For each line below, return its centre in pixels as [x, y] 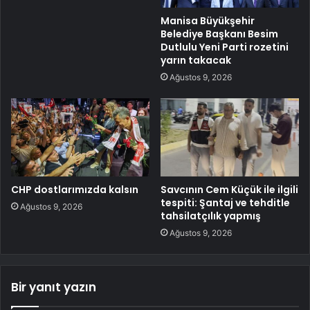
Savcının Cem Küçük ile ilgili [229, 190]
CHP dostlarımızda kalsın [75, 190]
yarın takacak [196, 61]
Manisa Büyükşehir [208, 21]
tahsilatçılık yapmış [211, 216]
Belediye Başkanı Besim [219, 34]
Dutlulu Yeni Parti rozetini [225, 47]
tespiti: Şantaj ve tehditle [225, 203]
